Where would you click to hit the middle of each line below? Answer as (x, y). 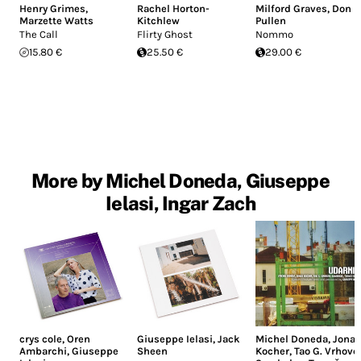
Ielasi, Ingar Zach (180, 203)
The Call (39, 35)
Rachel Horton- (174, 9)
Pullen (270, 21)
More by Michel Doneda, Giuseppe (180, 181)
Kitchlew (159, 21)
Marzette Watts (56, 21)
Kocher (272, 351)
